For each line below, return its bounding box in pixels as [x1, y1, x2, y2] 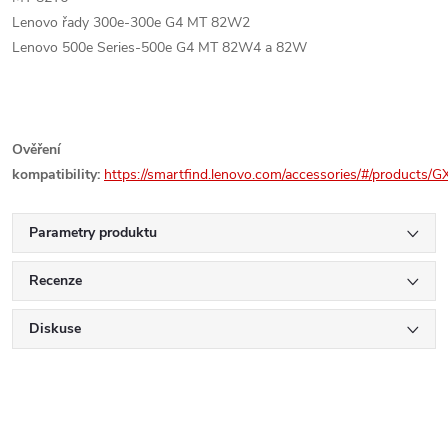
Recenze [29, 271, 82, 290]
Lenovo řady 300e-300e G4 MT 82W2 [12, 13, 250, 32]
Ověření [12, 140, 61, 159]
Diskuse [29, 319, 81, 338]
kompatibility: [12, 165, 100, 184]
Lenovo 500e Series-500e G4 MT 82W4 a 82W [12, 38, 307, 57]
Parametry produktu [29, 223, 157, 242]
